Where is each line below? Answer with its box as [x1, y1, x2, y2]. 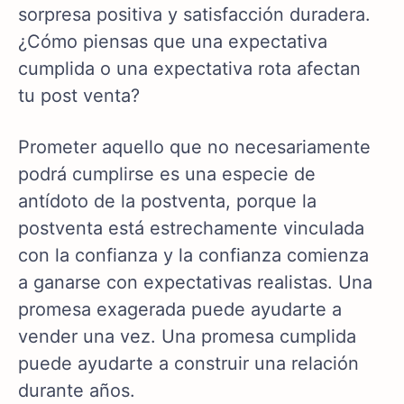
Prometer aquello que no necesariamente [18, 136, 371, 159]
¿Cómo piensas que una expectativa [18, 31, 327, 53]
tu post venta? [18, 85, 140, 107]
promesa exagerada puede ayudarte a [18, 298, 342, 321]
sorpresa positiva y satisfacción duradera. [18, 4, 371, 26]
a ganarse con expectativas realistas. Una [18, 271, 372, 294]
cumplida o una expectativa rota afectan [18, 58, 361, 80]
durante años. [18, 380, 135, 402]
